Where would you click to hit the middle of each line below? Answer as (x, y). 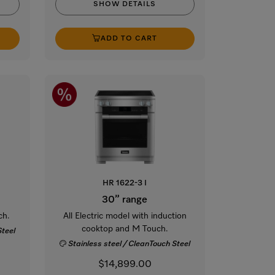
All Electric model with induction (125, 216)
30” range (125, 200)
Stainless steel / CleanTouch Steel (130, 244)
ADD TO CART (129, 38)
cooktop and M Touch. (125, 229)
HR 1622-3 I (125, 183)
